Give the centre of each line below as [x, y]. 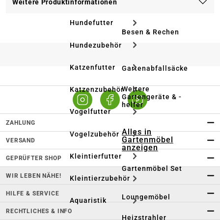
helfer [133, 105]
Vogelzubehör [95, 134]
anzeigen [140, 148]
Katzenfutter [93, 67]
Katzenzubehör [97, 90]
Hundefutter [92, 23]
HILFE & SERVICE [33, 193]
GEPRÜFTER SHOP [34, 158]
